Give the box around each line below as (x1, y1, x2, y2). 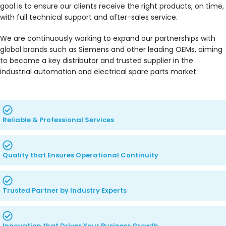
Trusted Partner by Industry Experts (3, 186, 127, 195)
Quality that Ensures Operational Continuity (3, 150, 158, 160)
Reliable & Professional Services (3, 115, 114, 125)
